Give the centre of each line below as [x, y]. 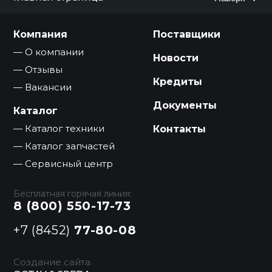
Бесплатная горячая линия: [73, 193]
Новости [176, 58]
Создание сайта [52, 262]
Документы [185, 105]
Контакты [179, 129]
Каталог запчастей [70, 146]
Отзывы [44, 69]
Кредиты [178, 81]
